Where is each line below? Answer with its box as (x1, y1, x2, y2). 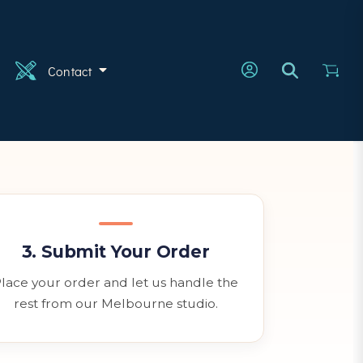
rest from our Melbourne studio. (13, 296, 218, 311)
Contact (48, 62, 96, 79)
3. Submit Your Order (21, 241, 210, 262)
